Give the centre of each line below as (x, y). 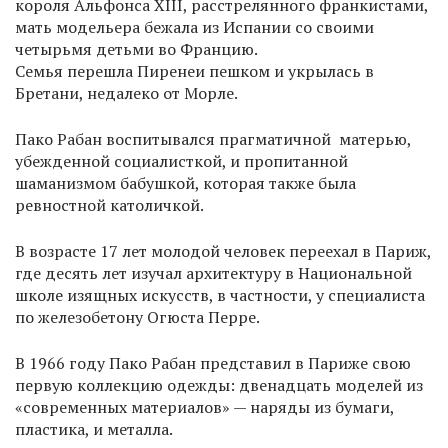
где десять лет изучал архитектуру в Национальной (213, 273)
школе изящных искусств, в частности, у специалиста (220, 295)
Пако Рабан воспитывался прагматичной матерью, (213, 139)
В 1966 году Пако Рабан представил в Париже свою (213, 363)
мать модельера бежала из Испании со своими (194, 27)
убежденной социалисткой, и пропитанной (181, 161)
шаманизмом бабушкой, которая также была (185, 183)
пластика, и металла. (94, 429)
